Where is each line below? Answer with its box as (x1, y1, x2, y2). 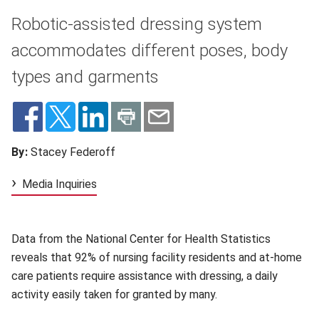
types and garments (11, 67, 159, 87)
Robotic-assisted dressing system (11, 14, 262, 34)
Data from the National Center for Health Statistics (11, 232, 271, 246)
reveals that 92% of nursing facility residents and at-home (11, 251, 302, 264)
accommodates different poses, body (11, 41, 288, 61)
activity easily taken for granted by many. (11, 288, 217, 301)
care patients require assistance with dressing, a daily (11, 269, 278, 283)
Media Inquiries (22, 177, 97, 191)
